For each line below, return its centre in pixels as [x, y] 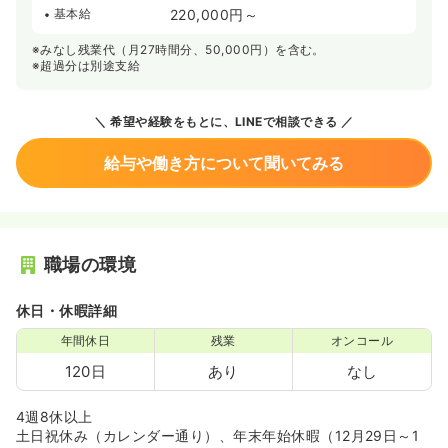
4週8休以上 [54, 416]
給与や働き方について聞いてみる [224, 163]
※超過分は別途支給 [86, 65]
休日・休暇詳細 [67, 310]
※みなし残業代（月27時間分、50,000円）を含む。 [178, 49]
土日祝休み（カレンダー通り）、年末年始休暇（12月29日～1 [218, 435]
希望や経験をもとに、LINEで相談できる [222, 121]
